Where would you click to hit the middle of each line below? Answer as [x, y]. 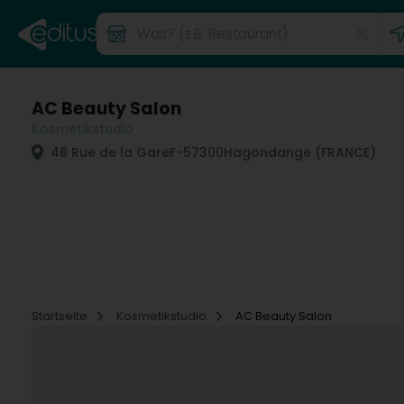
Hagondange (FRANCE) [300, 152]
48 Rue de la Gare [108, 152]
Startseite [61, 316]
